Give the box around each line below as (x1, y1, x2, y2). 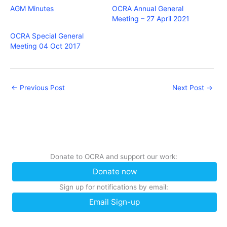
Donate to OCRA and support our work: (50, 153, 177, 161)
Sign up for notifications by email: (59, 183, 168, 192)
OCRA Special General (10, 31, 84, 40)
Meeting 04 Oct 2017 (10, 41, 81, 50)
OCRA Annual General (112, 4, 183, 13)
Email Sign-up (89, 197, 140, 207)
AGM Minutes (10, 4, 54, 13)
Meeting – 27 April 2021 (112, 14, 190, 23)
